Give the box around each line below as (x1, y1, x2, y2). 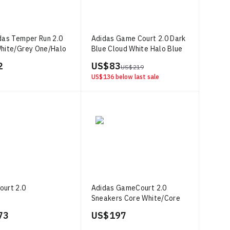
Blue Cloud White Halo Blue (91, 44, 183, 53)
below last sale (115, 73, 159, 81)
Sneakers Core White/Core (91, 194, 180, 203)
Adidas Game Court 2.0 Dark (91, 34, 186, 43)
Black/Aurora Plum (91, 204, 153, 213)
